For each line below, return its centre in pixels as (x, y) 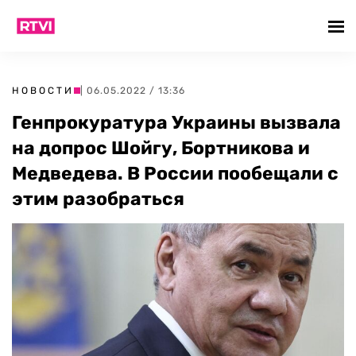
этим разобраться (98, 199)
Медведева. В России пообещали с (175, 173)
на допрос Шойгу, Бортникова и (161, 148)
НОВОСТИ (43, 91)
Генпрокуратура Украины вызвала (176, 122)
